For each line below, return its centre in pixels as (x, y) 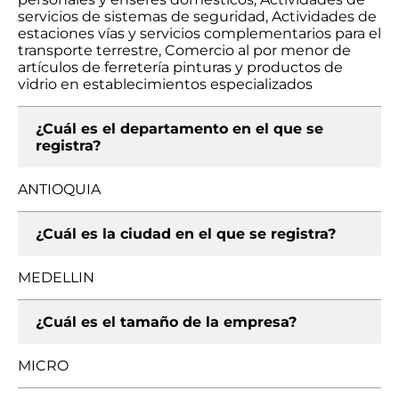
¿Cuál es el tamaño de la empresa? (166, 322)
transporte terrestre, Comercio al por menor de (184, 50)
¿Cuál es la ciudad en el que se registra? (186, 234)
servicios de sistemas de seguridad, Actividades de (197, 16)
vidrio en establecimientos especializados (165, 84)
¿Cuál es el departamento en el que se (179, 129)
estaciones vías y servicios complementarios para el (199, 33)
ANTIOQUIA (59, 189)
